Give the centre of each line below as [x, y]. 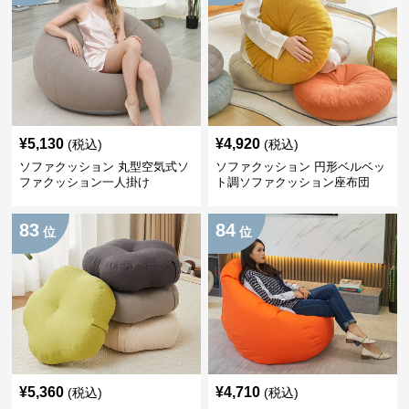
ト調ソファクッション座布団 [292, 182]
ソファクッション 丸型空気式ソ [105, 167]
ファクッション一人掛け [85, 182]
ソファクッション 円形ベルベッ [300, 167]
